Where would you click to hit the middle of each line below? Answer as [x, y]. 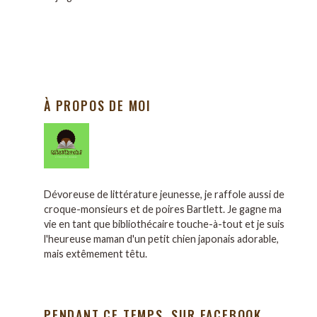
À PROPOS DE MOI [98, 106]
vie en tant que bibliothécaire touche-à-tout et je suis [164, 224]
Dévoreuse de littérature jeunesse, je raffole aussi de [164, 195]
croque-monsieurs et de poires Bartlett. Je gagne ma [163, 209]
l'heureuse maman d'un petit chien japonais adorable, [161, 239]
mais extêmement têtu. [96, 254]
